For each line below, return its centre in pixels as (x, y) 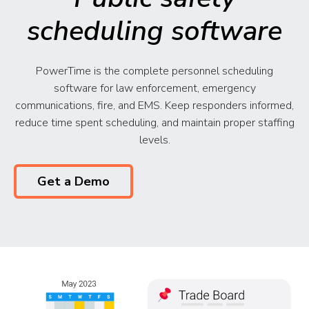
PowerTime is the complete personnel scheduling (154, 71)
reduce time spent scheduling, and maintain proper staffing (154, 122)
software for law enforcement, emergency (154, 88)
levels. (154, 140)
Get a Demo (73, 182)
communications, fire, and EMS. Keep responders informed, (154, 105)
